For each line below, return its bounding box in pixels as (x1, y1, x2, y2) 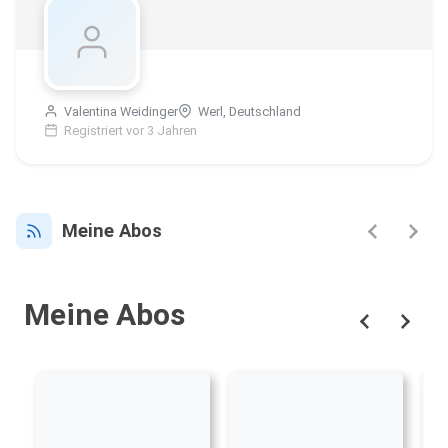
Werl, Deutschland (195, 104, 301, 120)
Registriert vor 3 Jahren (61, 123, 197, 139)
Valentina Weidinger (61, 104, 178, 120)
